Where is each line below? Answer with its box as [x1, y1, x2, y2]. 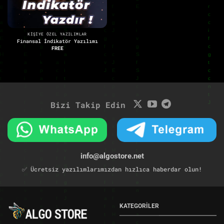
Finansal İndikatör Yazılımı [16, 37, 98, 44]
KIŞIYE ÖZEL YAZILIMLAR [27, 31, 87, 36]
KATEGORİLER [119, 202, 159, 210]
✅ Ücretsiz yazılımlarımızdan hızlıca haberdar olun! [22, 164, 202, 173]
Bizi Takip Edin [50, 99, 126, 110]
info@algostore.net [80, 151, 144, 161]
